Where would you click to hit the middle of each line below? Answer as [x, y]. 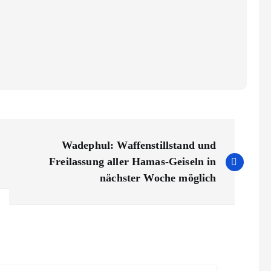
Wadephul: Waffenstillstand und [139, 145]
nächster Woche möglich [158, 178]
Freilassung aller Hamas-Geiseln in [133, 162]
